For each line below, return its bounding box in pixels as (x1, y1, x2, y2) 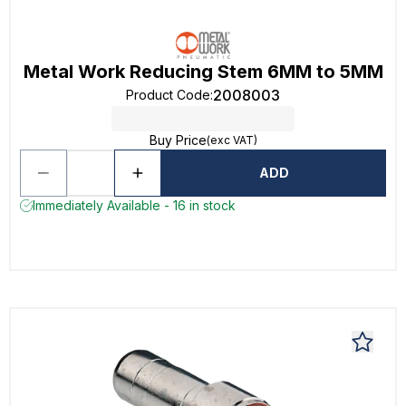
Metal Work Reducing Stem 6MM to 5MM (23, 61, 383, 82)
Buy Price (149, 132, 207, 148)
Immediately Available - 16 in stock (33, 198, 236, 213)
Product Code (126, 87, 210, 102)
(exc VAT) (206, 133, 257, 147)
